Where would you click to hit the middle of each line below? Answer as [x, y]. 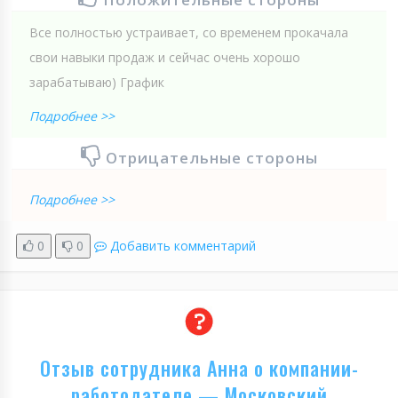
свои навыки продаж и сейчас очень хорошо [165, 57]
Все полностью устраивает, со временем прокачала [189, 32]
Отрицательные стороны [211, 157]
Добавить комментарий [183, 245]
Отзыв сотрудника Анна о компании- [199, 367]
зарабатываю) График [97, 82]
